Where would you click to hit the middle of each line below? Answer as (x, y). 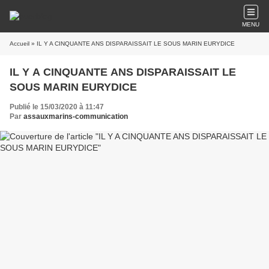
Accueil (20, 44)
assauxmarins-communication (76, 116)
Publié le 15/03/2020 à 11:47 (57, 107)
